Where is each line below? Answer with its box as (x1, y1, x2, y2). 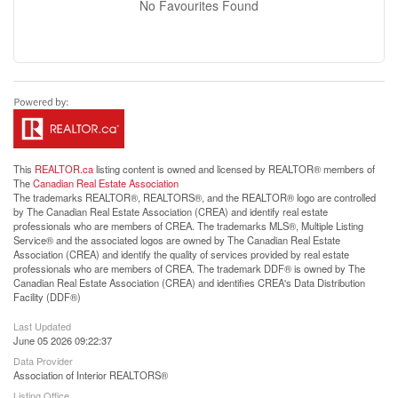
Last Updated (13, 318, 71, 333)
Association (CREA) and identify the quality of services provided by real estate (13, 246, 349, 261)
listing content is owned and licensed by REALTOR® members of (93, 161, 375, 176)
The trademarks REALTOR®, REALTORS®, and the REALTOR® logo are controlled (13, 189, 376, 204)
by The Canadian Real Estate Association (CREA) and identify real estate (13, 203, 328, 219)
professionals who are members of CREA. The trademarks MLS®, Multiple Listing (13, 218, 363, 233)
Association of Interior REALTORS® (13, 367, 168, 382)
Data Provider (13, 353, 73, 368)
